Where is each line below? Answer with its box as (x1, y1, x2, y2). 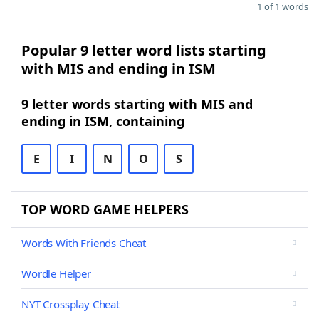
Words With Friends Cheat (21, 236, 147, 250)
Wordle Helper (21, 266, 91, 281)
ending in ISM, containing (21, 113, 184, 130)
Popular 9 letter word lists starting (21, 41, 266, 60)
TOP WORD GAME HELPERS (21, 201, 189, 218)
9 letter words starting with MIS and (21, 95, 253, 113)
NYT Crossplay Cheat (21, 297, 120, 311)
